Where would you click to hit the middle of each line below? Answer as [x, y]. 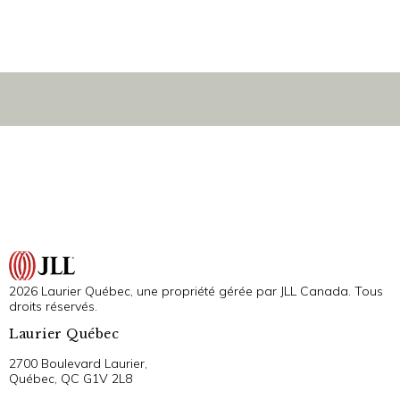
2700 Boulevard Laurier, [78, 363]
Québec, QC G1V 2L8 [71, 378]
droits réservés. [53, 306]
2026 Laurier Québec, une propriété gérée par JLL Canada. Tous [196, 291]
